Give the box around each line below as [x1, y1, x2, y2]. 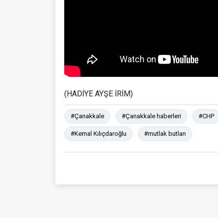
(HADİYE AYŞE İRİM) [64, 89, 133, 98]
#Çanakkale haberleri [122, 112, 181, 120]
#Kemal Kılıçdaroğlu [71, 129, 127, 137]
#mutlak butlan [144, 129, 186, 137]
